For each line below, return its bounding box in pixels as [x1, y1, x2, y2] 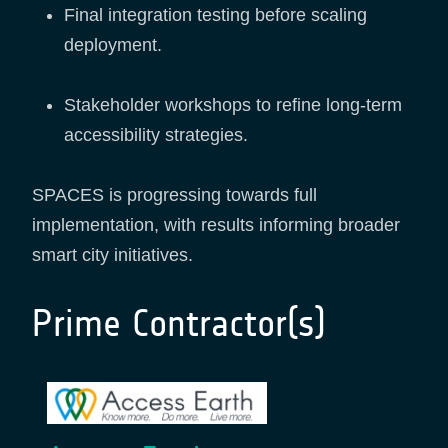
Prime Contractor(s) [32, 301, 326, 347]
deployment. [64, 35, 162, 56]
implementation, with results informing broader [32, 215, 400, 236]
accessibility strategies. [64, 125, 248, 146]
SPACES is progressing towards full [32, 185, 317, 206]
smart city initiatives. [32, 245, 193, 266]
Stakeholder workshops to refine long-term [64, 95, 402, 116]
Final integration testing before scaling [64, 5, 367, 26]
